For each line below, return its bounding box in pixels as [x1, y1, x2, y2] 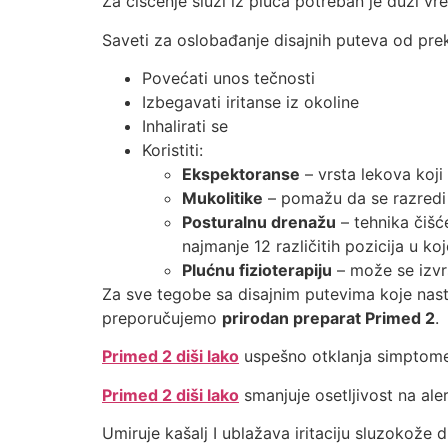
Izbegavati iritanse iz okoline [142, 91, 359, 112]
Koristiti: [142, 139, 203, 160]
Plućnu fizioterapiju [182, 259, 332, 280]
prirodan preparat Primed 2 [222, 307, 435, 328]
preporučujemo [102, 307, 222, 328]
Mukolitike [182, 187, 263, 208]
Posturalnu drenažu [182, 211, 336, 232]
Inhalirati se [142, 115, 228, 136]
